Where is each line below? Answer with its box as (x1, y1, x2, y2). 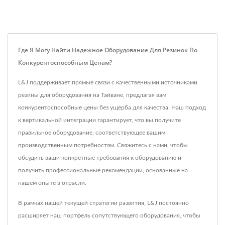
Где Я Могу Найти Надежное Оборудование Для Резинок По (18, 45, 197, 54)
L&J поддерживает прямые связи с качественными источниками (18, 79, 197, 85)
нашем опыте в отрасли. (18, 179, 86, 186)
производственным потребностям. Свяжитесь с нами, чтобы (18, 142, 188, 148)
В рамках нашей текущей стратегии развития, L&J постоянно (18, 199, 189, 206)
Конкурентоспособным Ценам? (18, 58, 112, 67)
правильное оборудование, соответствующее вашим (18, 129, 165, 136)
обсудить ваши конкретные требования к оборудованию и (18, 154, 181, 161)
